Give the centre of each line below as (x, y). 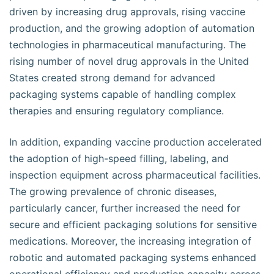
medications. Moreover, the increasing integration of (130, 241)
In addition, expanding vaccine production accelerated (135, 142)
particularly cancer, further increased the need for (125, 208)
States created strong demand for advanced (112, 78)
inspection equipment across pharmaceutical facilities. (135, 175)
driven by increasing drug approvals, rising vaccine (127, 12)
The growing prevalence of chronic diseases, (113, 191)
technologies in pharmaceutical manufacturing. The (128, 45)
